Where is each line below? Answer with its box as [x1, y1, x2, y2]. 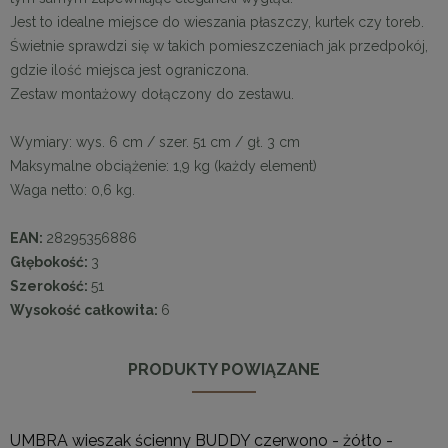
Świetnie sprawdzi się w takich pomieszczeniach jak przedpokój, [10, 37, 428, 54]
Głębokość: [10, 253, 91, 270]
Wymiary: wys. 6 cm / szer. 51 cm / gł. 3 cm [10, 133, 300, 150]
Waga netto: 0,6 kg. [10, 181, 135, 198]
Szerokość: [10, 277, 91, 294]
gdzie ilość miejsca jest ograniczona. [10, 61, 249, 78]
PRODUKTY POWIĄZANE [128, 359, 320, 379]
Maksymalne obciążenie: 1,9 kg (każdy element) [10, 157, 317, 174]
